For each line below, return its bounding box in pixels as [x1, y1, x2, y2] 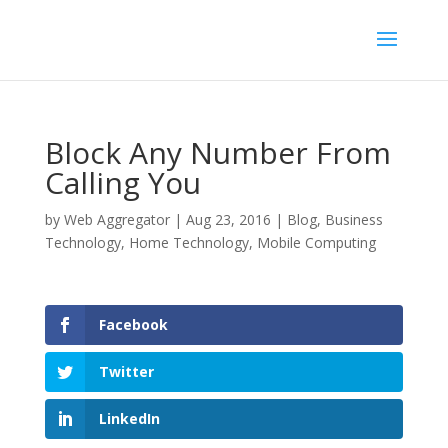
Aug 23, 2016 [185, 210, 271, 229]
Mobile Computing [256, 233, 376, 252]
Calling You [44, 162, 201, 203]
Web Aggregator [63, 210, 170, 229]
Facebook [98, 315, 168, 334]
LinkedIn [98, 409, 160, 429]
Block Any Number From [44, 132, 391, 173]
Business [324, 210, 383, 229]
